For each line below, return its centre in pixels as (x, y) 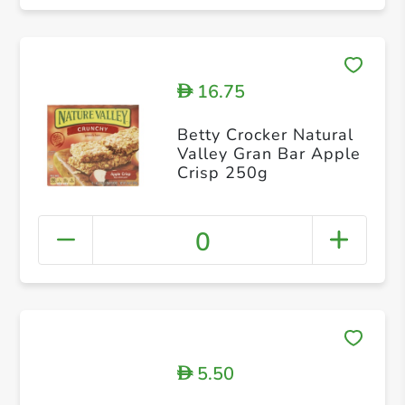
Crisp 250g (222, 172)
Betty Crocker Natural (265, 134)
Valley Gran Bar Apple (268, 153)
